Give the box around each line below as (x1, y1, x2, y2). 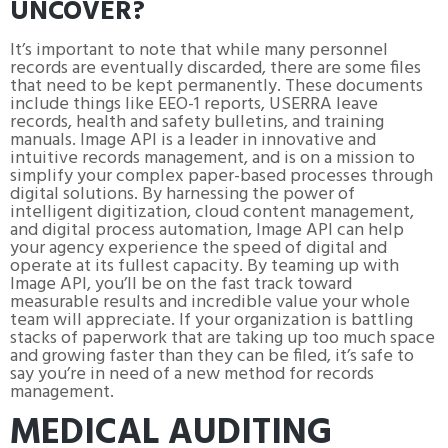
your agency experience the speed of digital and (10, 233, 387, 263)
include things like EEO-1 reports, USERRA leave (10, 89, 378, 119)
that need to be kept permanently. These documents (10, 71, 423, 101)
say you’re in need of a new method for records (10, 359, 374, 389)
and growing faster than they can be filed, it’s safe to (10, 341, 414, 371)
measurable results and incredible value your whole (10, 287, 410, 317)
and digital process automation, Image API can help (10, 215, 404, 245)
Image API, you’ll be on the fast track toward (10, 269, 352, 299)
